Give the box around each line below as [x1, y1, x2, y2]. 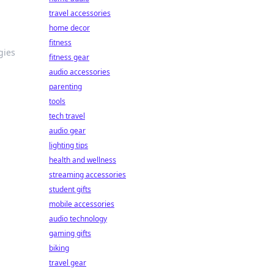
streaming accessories [49, 169, 126, 180]
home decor [49, 23, 90, 33]
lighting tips [49, 140, 88, 150]
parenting [49, 81, 82, 92]
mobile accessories [49, 199, 114, 209]
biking [49, 243, 69, 253]
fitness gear [49, 52, 89, 62]
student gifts [49, 184, 91, 194]
